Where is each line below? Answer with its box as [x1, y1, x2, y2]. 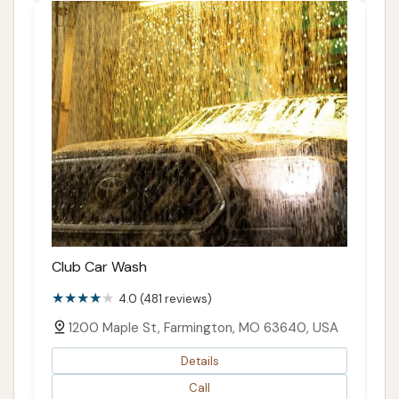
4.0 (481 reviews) [118, 291, 212, 307]
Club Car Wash [52, 257, 147, 277]
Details [180, 353, 219, 369]
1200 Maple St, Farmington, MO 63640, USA [68, 319, 338, 338]
